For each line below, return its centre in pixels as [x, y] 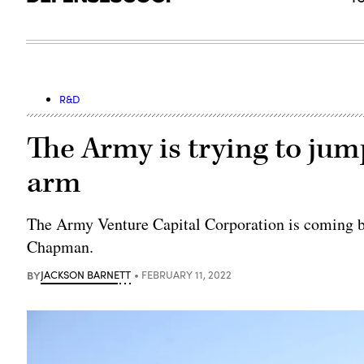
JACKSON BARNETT [86, 274]
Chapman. [61, 246]
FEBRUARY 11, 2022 [187, 274]
